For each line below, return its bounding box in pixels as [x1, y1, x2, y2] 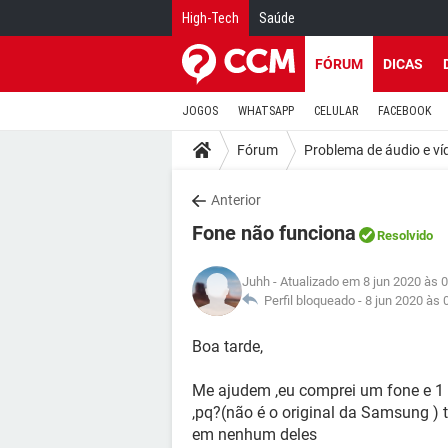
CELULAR [314, 104, 358, 118]
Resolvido [377, 228, 433, 243]
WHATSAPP [238, 104, 294, 118]
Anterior [211, 192, 261, 208]
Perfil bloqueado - [258, 293, 365, 308]
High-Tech [182, 10, 239, 26]
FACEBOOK [378, 104, 431, 118]
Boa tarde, [192, 337, 263, 356]
